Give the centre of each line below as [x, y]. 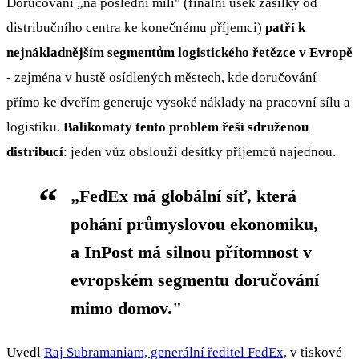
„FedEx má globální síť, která [184, 196]
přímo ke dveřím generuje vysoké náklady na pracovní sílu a [178, 102]
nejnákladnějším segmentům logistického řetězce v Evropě [179, 52]
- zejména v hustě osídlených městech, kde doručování [161, 77]
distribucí [35, 151]
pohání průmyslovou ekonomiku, [194, 224]
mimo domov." [126, 308]
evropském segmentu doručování [195, 280]
